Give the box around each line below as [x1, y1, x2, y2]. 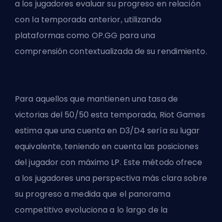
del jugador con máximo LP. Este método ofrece [15, 157, 203, 168]
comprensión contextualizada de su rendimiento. [15, 46, 207, 57]
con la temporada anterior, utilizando [15, 14, 162, 26]
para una [117, 30, 156, 42]
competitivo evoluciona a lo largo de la [15, 204, 167, 216]
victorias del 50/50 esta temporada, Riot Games [15, 109, 205, 121]
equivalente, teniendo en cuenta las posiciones [15, 141, 199, 153]
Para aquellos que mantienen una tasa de [15, 93, 178, 105]
